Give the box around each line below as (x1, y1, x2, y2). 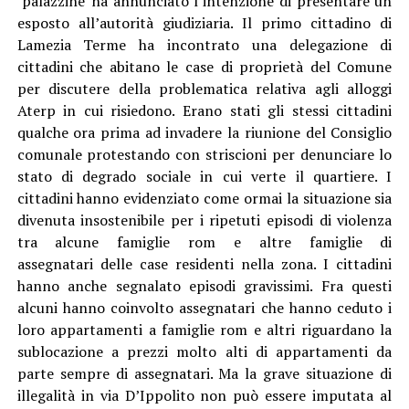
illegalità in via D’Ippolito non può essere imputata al (16, 384, 393, 405)
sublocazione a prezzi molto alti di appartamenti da (16, 341, 393, 362)
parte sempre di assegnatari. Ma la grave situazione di (16, 362, 393, 383)
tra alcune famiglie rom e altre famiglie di (16, 231, 393, 252)
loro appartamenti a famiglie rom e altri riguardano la (16, 319, 393, 340)
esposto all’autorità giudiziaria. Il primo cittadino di (16, 12, 393, 33)
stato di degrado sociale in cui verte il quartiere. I (16, 165, 393, 186)
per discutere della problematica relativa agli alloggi (16, 78, 393, 99)
